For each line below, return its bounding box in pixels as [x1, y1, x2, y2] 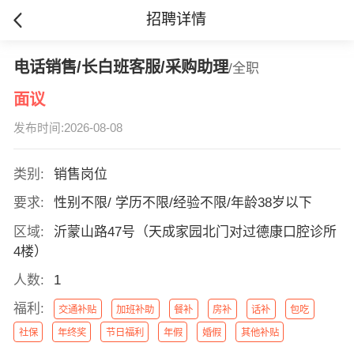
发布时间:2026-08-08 [13, 122, 122, 135]
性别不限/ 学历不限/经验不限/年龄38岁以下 [53, 195, 312, 211]
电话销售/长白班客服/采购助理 [13, 58, 228, 76]
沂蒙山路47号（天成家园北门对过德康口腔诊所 [53, 224, 337, 239]
